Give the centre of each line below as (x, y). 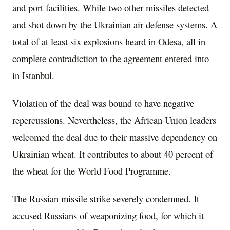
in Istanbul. (33, 75)
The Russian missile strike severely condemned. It (106, 199)
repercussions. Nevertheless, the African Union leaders (114, 120)
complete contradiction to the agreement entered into (111, 59)
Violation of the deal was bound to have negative (103, 103)
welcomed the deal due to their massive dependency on (115, 137)
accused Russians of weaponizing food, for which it (108, 216)
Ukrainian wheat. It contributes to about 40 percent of (113, 154)
